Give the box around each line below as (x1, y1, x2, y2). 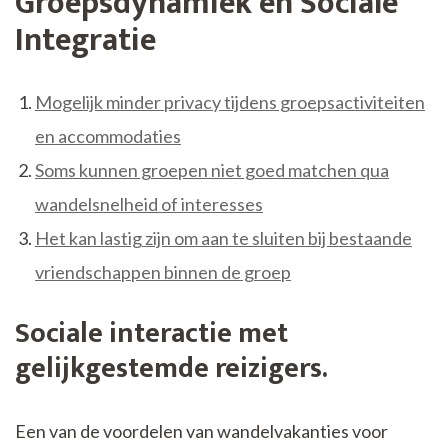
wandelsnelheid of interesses (35, 193, 263, 216)
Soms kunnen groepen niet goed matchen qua (35, 159, 389, 182)
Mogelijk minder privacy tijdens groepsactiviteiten (35, 91, 425, 114)
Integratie (15, 13, 156, 67)
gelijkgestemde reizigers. (15, 345, 328, 393)
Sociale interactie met (15, 310, 288, 358)
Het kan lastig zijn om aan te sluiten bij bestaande (35, 227, 412, 250)
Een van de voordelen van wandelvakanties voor (15, 420, 388, 443)
